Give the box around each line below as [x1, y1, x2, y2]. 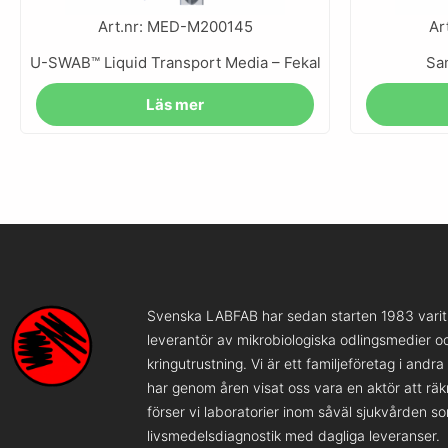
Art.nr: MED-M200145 [97, 17, 253, 37]
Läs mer [146, 94, 204, 114]
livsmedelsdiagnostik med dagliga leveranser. [147, 427, 441, 445]
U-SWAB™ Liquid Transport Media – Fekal [29, 53, 321, 73]
